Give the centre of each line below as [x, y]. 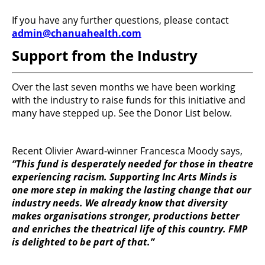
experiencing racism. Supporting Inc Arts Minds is [125, 177]
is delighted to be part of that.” [83, 242]
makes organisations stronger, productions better [126, 216]
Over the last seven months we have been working [124, 87]
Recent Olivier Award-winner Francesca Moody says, [127, 151]
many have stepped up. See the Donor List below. [123, 113]
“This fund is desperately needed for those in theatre [132, 164]
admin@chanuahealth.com [77, 33]
